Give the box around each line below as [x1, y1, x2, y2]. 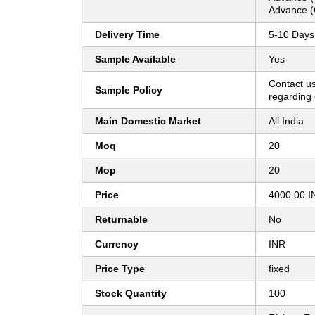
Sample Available [95, 53, 176, 65]
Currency [95, 238, 139, 250]
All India [269, 115, 304, 127]
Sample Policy [95, 84, 162, 96]
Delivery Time [95, 29, 160, 41]
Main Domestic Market [95, 115, 201, 127]
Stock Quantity [95, 288, 167, 300]
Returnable [95, 214, 148, 226]
